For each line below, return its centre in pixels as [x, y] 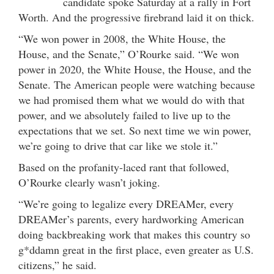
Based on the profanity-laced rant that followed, [124, 167]
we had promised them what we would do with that [131, 99]
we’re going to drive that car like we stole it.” [118, 145]
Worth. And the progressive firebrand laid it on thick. [136, 17]
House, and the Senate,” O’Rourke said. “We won [129, 54]
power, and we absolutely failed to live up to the [124, 115]
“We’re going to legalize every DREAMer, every [126, 203]
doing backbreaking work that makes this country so [134, 234]
